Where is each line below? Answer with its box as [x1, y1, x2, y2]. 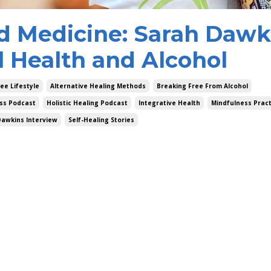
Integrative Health [139, 99, 200, 108]
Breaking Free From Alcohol [157, 82, 248, 91]
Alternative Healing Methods [50, 82, 146, 91]
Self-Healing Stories [68, 116, 134, 125]
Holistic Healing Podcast [47, 99, 128, 108]
